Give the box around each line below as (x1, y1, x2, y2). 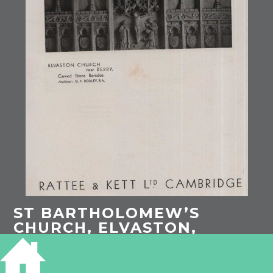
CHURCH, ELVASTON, (13, 218, 197, 236)
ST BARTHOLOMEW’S (13, 204, 200, 222)
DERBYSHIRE (13, 233, 126, 251)
